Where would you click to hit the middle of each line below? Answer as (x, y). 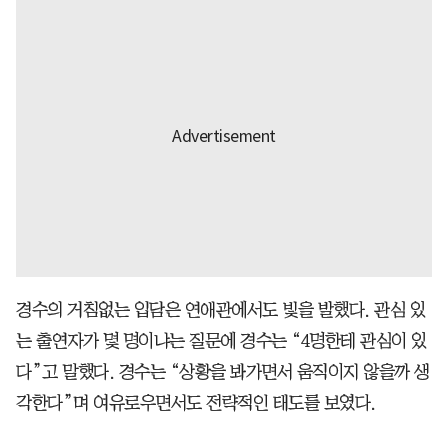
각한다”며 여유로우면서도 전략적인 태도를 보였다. (196, 403)
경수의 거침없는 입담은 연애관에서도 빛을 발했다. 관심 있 (220, 310)
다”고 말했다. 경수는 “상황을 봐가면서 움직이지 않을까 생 (223, 372)
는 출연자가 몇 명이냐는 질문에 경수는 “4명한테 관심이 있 (221, 341)
